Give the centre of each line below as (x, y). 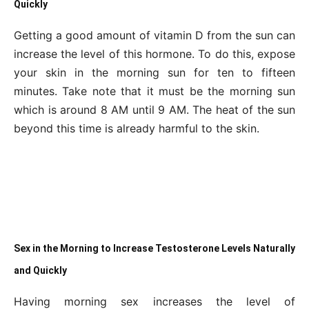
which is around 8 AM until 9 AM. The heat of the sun (154, 110)
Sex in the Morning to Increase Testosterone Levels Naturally (154, 248)
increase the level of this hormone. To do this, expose (154, 54)
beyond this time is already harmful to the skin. (137, 128)
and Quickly (40, 270)
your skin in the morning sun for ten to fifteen (154, 72)
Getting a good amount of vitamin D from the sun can (154, 35)
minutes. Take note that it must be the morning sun (154, 91)
